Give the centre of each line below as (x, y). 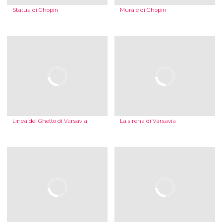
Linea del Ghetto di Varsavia (50, 121)
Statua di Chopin (35, 10)
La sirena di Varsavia (148, 121)
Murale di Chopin (143, 10)
